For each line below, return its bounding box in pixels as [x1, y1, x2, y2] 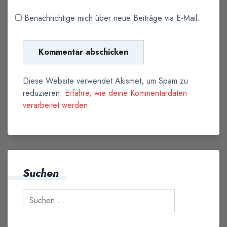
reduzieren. [23, 87, 65, 99]
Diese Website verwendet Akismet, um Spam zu [23, 75, 188, 87]
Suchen [23, 165, 59, 181]
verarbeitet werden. [23, 99, 90, 111]
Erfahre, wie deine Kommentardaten [65, 87, 187, 99]
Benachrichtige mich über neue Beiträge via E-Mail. [24, 12, 200, 24]
